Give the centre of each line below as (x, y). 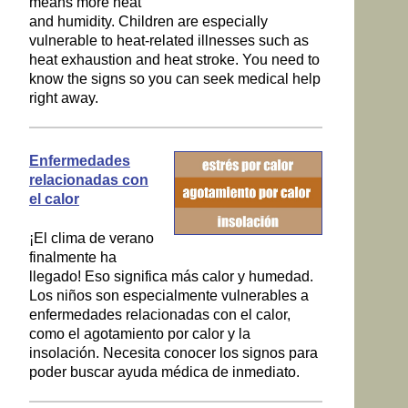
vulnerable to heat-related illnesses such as (168, 41)
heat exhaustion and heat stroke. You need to (174, 60)
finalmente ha (72, 257)
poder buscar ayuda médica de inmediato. (164, 372)
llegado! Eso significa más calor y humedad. (171, 276)
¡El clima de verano (91, 238)
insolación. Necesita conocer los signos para (173, 352)
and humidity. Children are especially (148, 22)
